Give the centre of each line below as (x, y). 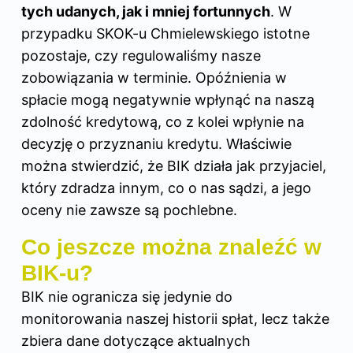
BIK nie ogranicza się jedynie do (127, 296)
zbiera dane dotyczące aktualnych (136, 340)
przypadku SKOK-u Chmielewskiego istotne (165, 33)
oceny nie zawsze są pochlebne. (129, 210)
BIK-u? (57, 273)
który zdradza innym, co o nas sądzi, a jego (166, 188)
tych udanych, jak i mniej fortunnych (146, 11)
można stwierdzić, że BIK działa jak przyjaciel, (174, 165)
